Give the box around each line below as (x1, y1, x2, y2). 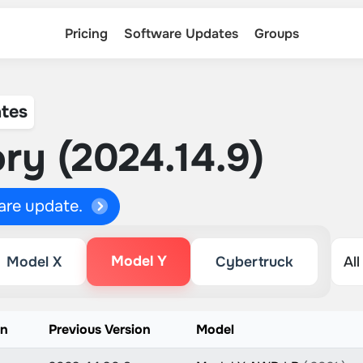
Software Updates (123, 24, 238, 42)
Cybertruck (216, 253, 294, 271)
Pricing (64, 24, 108, 42)
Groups (254, 24, 299, 42)
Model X (6, 253, 62, 271)
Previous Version (48, 321, 151, 338)
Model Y (110, 252, 167, 270)
